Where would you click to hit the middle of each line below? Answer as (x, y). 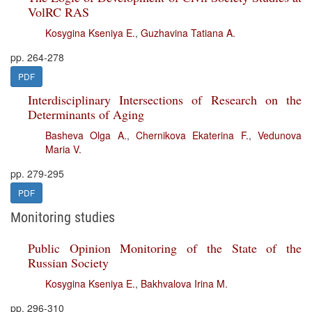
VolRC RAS (58, 12)
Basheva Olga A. (86, 135)
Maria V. (63, 149)
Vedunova (280, 135)
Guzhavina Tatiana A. (188, 33)
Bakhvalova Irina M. (184, 283)
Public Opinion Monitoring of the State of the (165, 248)
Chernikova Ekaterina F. (192, 135)
